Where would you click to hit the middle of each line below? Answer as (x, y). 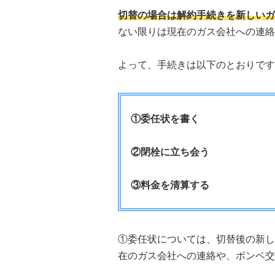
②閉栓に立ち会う (170, 152)
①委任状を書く (165, 118)
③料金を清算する (170, 185)
